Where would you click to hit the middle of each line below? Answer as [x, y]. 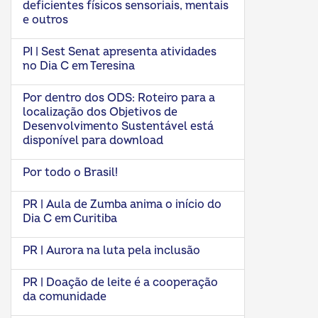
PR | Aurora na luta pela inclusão [111, 251]
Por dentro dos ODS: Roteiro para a [119, 98]
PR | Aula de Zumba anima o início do [122, 204]
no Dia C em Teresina [79, 66]
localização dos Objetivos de [100, 112]
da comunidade [65, 297]
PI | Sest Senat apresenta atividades [120, 52]
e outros [45, 20]
